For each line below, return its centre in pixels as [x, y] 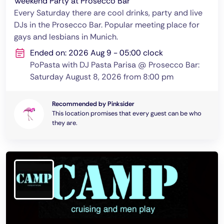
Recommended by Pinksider [93, 104]
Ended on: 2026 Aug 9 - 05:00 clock [96, 53]
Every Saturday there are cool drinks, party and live [108, 13]
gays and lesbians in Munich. [66, 37]
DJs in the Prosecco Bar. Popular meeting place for [107, 25]
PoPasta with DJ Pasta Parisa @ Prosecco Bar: [115, 65]
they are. [65, 123]
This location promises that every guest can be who [127, 113]
